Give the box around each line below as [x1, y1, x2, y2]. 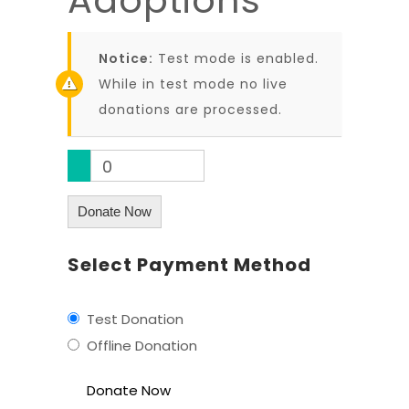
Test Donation [86, 309, 184, 329]
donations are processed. [99, 100, 282, 119]
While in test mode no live [99, 74, 288, 93]
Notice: [99, 48, 153, 68]
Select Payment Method [68, 251, 311, 278]
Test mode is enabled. [153, 48, 319, 68]
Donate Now [78, 203, 152, 219]
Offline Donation [86, 335, 197, 355]
